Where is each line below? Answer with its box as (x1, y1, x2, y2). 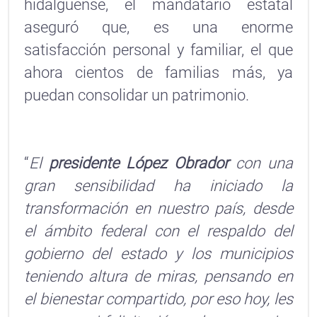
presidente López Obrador (49, 154, 229, 173)
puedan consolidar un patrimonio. (24, 86, 253, 105)
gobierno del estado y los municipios (24, 245, 293, 263)
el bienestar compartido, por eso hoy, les (24, 290, 293, 309)
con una (229, 154, 293, 173)
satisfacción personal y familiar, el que (24, 41, 293, 59)
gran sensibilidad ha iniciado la (24, 177, 293, 195)
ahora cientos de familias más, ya (24, 64, 293, 82)
